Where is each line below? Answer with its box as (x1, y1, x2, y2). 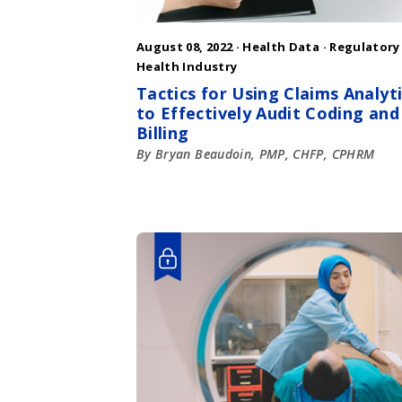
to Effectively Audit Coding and (136, 102, 399, 125)
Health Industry (136, 58, 238, 75)
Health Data (242, 39, 320, 56)
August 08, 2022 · (136, 39, 243, 56)
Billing (136, 122, 189, 144)
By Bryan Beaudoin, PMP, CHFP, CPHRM (136, 145, 375, 163)
